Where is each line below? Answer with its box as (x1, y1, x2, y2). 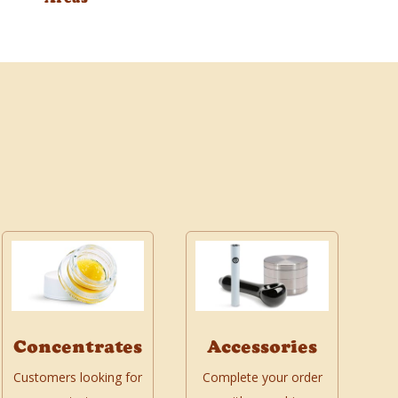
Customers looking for (12, 369, 142, 386)
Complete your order (202, 369, 322, 386)
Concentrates (12, 336, 142, 359)
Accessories (207, 336, 318, 359)
